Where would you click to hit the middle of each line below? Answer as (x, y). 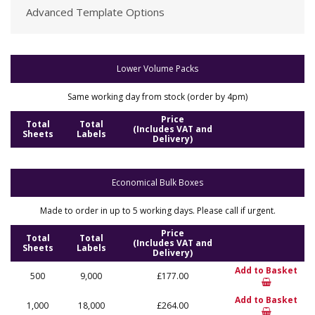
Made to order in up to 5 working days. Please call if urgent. (157, 211)
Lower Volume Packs (157, 69)
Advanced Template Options (95, 12)
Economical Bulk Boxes (157, 182)
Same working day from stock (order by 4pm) (157, 97)
